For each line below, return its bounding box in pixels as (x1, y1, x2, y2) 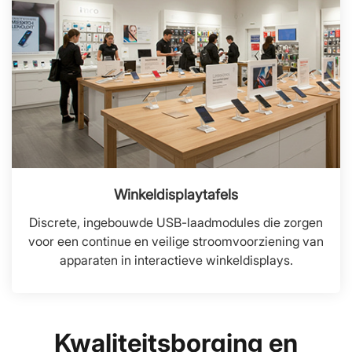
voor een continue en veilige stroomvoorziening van (28, 233, 324, 249)
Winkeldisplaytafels (114, 185, 238, 203)
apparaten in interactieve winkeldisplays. (59, 251, 293, 268)
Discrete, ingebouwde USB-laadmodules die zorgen (29, 214, 323, 230)
